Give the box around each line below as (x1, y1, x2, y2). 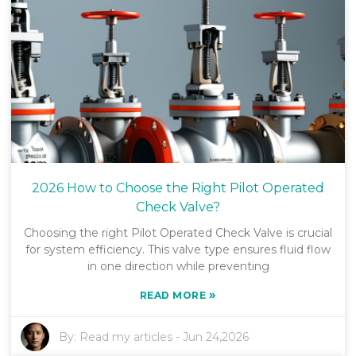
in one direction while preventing (87, 258, 269, 273)
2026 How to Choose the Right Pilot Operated (32, 180, 324, 195)
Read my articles (79, 329, 173, 344)
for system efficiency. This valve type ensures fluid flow (25, 242, 331, 257)
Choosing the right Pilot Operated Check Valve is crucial (24, 225, 332, 240)
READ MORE (139, 288, 209, 301)
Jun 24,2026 (183, 329, 250, 344)
